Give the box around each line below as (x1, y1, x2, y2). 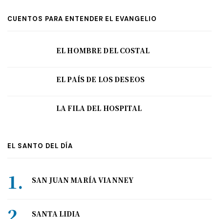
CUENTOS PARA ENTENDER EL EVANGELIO (7, 15, 157, 23)
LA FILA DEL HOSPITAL (56, 103, 142, 113)
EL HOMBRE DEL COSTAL (56, 45, 150, 56)
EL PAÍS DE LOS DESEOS (56, 74, 145, 85)
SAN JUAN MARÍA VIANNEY (32, 175, 134, 185)
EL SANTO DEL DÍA (7, 142, 73, 151)
